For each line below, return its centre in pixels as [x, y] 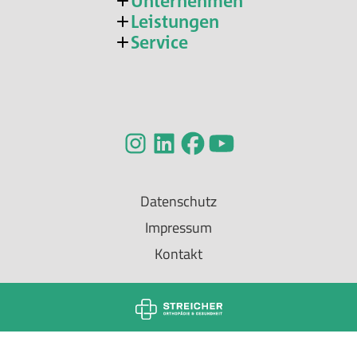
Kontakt [178, 253]
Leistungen [175, 21]
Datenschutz [178, 201]
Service [159, 41]
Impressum [178, 227]
